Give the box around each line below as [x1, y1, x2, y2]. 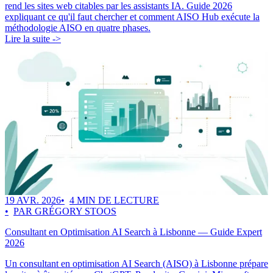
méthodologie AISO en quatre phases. [5, 23, 151, 34]
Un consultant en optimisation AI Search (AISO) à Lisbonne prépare [5, 258, 268, 269]
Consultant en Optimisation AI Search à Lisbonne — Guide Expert [5, 227, 262, 238]
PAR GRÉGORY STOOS [13, 206, 116, 217]
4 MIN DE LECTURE [69, 195, 159, 206]
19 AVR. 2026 [5, 195, 61, 206]
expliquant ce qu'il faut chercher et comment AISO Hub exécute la [5, 12, 260, 23]
